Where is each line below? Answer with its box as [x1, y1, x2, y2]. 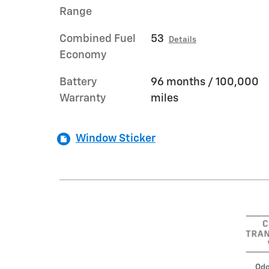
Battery [59, 76, 97, 88]
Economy [59, 49, 106, 61]
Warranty [59, 92, 106, 104]
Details [168, 35, 196, 44]
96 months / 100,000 [150, 76, 259, 88]
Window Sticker [76, 133, 156, 144]
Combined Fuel [59, 33, 136, 44]
